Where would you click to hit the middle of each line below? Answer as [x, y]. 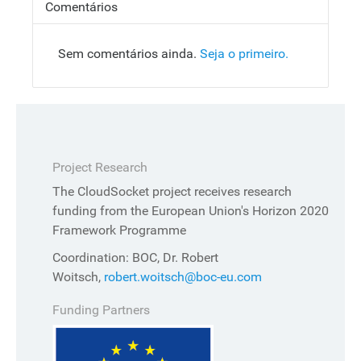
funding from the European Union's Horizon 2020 [191, 211]
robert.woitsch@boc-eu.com [183, 277]
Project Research [100, 168]
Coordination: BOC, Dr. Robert [135, 258]
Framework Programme [119, 230]
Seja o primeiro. [244, 54]
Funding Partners [101, 310]
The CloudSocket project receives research [172, 192]
